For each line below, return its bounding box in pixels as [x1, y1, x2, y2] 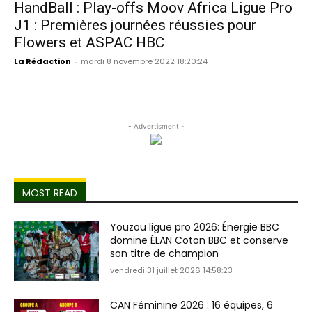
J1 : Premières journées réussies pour [14, 16, 256, 33]
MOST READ [22, 185, 77, 200]
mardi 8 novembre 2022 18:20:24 [81, 55, 208, 67]
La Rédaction [14, 55, 71, 67]
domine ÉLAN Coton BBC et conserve [110, 233, 289, 247]
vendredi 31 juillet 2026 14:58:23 [110, 264, 233, 276]
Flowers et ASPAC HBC [14, 33, 164, 51]
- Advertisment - [127, 121, 185, 130]
